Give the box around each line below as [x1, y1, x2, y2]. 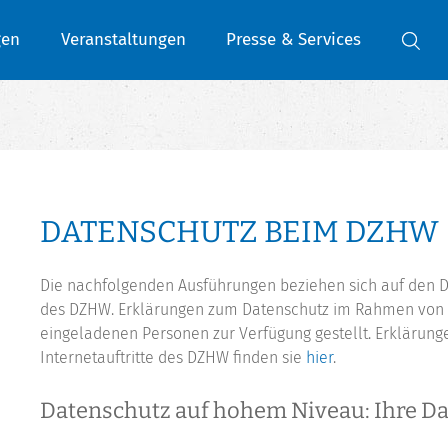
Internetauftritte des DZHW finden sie [40, 348, 306, 368]
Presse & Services [226, 29, 361, 50]
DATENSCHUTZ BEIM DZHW [40, 214, 439, 251]
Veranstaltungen [60, 29, 186, 50]
